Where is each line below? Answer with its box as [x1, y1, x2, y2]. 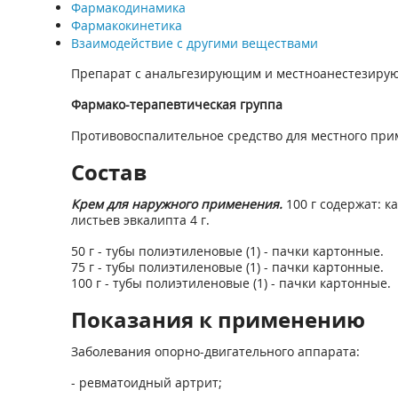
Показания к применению [70, 305, 365, 334]
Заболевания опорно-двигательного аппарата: [70, 343, 360, 360]
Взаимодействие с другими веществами [70, 35, 318, 52]
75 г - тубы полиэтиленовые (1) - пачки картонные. [70, 259, 384, 275]
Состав [70, 157, 147, 187]
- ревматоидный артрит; [70, 374, 222, 391]
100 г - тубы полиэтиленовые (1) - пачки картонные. [70, 275, 391, 291]
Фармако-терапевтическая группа [70, 96, 283, 113]
